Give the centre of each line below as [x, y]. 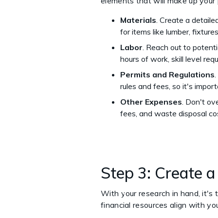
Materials [138, 20]
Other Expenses [151, 101]
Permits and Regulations [167, 74]
